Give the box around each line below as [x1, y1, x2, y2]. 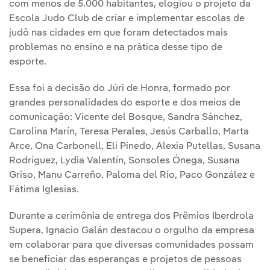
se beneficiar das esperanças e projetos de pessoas [9, 255, 242, 265]
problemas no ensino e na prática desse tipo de [9, 43, 222, 53]
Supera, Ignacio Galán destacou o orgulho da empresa [9, 226, 254, 236]
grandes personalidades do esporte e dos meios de [9, 98, 240, 108]
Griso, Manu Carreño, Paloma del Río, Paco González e [9, 171, 255, 181]
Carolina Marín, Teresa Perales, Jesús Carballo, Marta [9, 127, 249, 137]
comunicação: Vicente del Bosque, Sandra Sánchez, [9, 113, 242, 123]
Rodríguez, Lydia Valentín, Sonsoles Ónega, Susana [9, 156, 240, 166]
